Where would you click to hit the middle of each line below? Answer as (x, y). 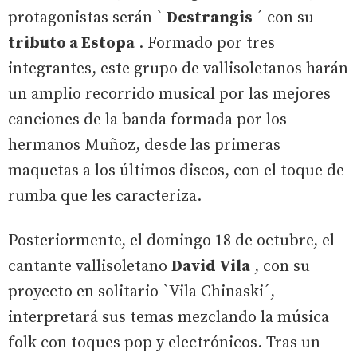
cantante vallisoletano (90, 266)
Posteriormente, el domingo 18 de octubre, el (171, 241)
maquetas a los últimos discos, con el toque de (176, 171)
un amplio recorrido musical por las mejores (169, 94)
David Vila (211, 266)
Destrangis (210, 18)
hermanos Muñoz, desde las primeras (144, 145)
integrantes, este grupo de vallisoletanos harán (178, 69)
